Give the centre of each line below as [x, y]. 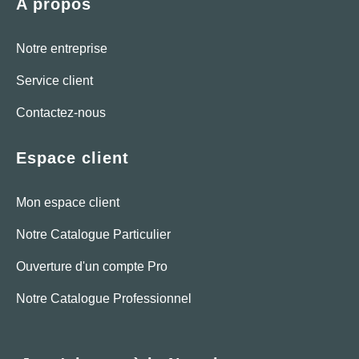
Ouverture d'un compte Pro [92, 267]
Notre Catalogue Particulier [93, 235]
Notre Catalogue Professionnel [104, 299]
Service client [54, 81]
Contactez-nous [61, 113]
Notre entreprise [62, 49]
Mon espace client [68, 203]
